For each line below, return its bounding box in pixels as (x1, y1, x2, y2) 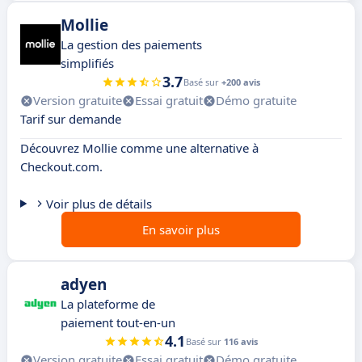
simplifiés (61, 55, 114, 72)
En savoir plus (142, 221, 220, 238)
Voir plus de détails (45, 196, 152, 213)
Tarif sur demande (20, 111, 121, 128)
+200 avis (221, 76, 260, 89)
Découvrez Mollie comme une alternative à (20, 140, 259, 157)
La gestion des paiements (61, 36, 202, 53)
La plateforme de (61, 296, 155, 313)
